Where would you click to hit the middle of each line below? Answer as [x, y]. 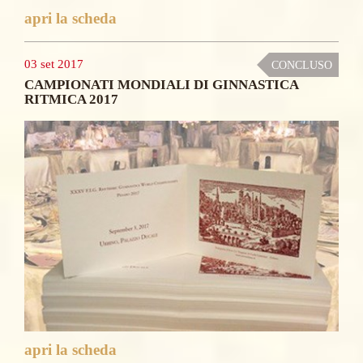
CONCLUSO [302, 65]
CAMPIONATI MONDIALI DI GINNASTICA [161, 84]
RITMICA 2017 [71, 99]
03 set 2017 [54, 64]
